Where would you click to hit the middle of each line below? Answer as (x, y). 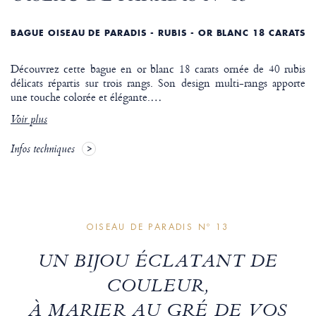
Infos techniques (43, 151)
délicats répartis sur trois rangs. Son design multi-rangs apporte (158, 83)
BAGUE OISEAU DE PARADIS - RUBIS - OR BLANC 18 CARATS (158, 33)
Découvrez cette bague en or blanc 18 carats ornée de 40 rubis (158, 69)
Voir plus (29, 121)
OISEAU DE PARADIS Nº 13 (158, 227)
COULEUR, (158, 288)
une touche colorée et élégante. (80, 97)
